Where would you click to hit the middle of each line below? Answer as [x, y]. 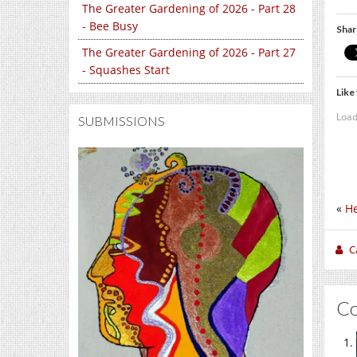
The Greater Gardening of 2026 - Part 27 [189, 53]
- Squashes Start [126, 70]
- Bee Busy [110, 26]
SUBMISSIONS [122, 121]
